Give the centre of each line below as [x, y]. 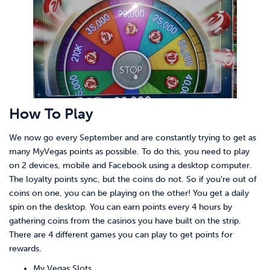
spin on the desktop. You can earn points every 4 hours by [121, 207]
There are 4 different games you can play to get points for [121, 234]
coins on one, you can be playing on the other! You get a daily [129, 193]
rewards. [25, 248]
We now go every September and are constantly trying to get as [133, 137]
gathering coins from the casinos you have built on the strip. [125, 221]
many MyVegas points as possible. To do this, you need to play [129, 151]
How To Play [51, 113]
